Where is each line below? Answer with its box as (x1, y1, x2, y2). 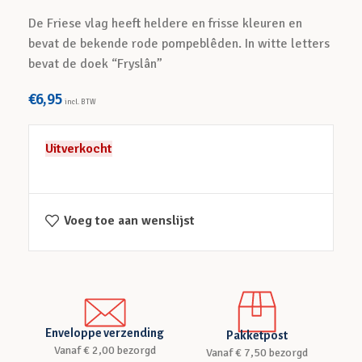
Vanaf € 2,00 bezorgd (53, 343, 156, 357)
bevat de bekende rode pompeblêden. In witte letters (28, 36, 330, 52)
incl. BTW (65, 98, 97, 107)
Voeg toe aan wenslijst (64, 213, 196, 229)
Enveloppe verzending (45, 326, 164, 339)
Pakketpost (226, 329, 288, 342)
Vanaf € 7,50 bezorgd (206, 346, 309, 360)
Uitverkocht (45, 141, 113, 157)
